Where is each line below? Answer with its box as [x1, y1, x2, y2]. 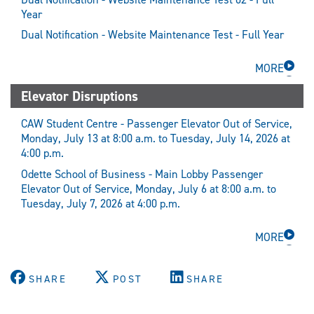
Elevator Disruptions [21, 87, 138, 106]
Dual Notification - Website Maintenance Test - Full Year [21, 27, 284, 43]
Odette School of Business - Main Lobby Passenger [21, 166, 263, 182]
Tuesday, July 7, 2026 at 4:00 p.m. [21, 196, 180, 211]
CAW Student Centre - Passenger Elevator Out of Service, [21, 116, 292, 132]
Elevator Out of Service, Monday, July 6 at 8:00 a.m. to [21, 181, 276, 196]
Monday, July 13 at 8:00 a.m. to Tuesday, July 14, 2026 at [21, 131, 290, 146]
